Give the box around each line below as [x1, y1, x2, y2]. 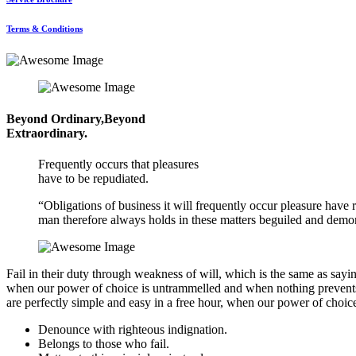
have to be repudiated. [38, 171, 149, 185]
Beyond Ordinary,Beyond [6, 111, 145, 126]
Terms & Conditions [6, 24, 83, 34]
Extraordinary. [6, 126, 87, 140]
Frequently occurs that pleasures [38, 157, 199, 171]
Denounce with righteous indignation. [38, 322, 227, 336]
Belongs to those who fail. [38, 336, 169, 350]
